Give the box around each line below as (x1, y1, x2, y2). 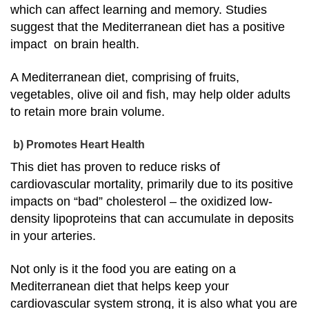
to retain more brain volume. (10, 104, 165, 119)
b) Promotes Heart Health (10, 139, 145, 151)
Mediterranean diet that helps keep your (10, 279, 229, 294)
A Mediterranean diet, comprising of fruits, (10, 70, 239, 84)
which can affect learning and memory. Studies (10, 2, 267, 17)
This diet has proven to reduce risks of (10, 160, 220, 175)
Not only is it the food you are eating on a (10, 262, 236, 277)
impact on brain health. (10, 37, 139, 51)
